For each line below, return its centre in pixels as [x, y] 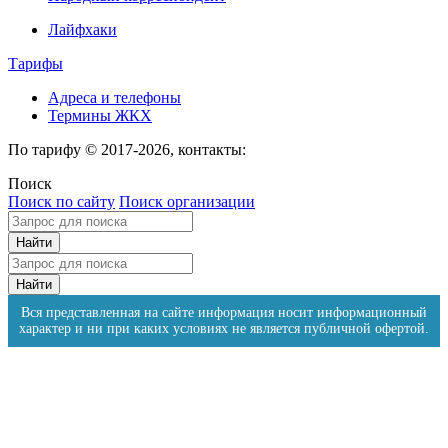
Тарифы [35, 64]
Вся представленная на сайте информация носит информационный [224, 313]
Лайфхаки [82, 30]
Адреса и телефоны [114, 98]
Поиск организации [187, 202]
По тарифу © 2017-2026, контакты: [127, 150]
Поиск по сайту [61, 202]
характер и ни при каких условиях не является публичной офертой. [224, 329]
